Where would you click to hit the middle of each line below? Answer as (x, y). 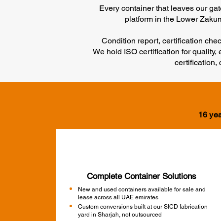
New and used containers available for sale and (142, 189)
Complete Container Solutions (142, 176)
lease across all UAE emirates (118, 197)
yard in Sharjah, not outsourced (120, 215)
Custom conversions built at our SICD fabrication (143, 207)
